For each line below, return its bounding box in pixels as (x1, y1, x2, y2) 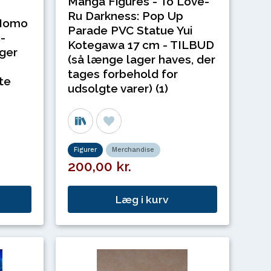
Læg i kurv (116, 192, 169, 206)
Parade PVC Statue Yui (68, 23, 193, 37)
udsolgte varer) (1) (68, 81, 169, 95)
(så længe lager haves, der (68, 52, 216, 66)
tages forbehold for (68, 67, 178, 80)
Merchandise (112, 146, 155, 154)
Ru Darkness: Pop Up (68, 8, 184, 22)
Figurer (74, 146, 97, 154)
